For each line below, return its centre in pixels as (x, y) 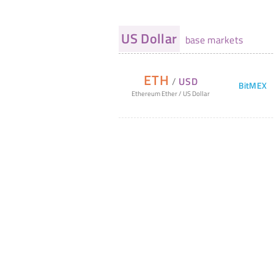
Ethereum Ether (154, 94)
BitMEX (253, 85)
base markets (213, 40)
